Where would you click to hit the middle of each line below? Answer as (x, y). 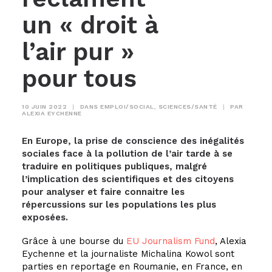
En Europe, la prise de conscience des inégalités (133, 141)
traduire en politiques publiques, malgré (114, 166)
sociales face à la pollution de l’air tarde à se (127, 154)
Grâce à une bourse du (74, 241)
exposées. (45, 217)
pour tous (79, 79)
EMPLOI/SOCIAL (127, 107)
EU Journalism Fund (171, 241)
